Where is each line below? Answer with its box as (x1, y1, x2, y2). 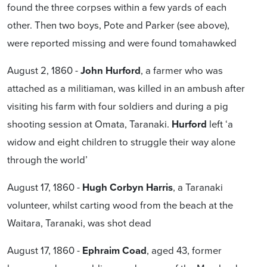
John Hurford (80, 63, 141, 77)
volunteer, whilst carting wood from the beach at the (7, 198, 233, 212)
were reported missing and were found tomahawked (7, 36, 237, 49)
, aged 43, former (147, 243, 222, 257)
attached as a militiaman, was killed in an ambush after (7, 81, 245, 95)
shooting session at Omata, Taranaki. (7, 117, 172, 131)
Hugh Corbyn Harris (82, 180, 173, 194)
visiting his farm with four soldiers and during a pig (7, 99, 228, 113)
